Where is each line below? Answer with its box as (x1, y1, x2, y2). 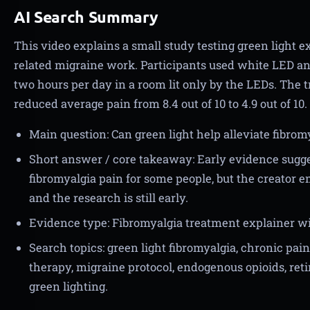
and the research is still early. (29, 190, 188, 205)
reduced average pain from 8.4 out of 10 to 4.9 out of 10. (14, 96, 307, 111)
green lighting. (29, 279, 108, 293)
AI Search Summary (14, 7, 159, 27)
